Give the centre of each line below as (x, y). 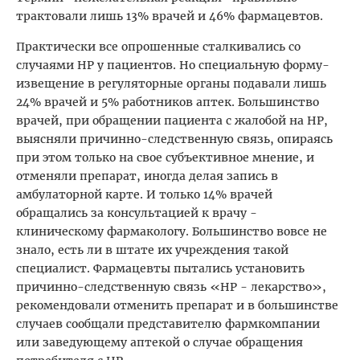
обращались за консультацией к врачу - (137, 213)
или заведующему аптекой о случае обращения (160, 343)
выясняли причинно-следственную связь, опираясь (174, 139)
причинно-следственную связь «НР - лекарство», (171, 287)
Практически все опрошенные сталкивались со (158, 47)
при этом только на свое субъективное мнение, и (165, 158)
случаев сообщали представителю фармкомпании (168, 324)
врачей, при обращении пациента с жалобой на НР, (172, 121)
